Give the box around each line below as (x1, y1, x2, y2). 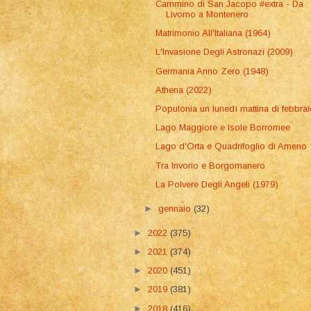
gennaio (158, 203, 194, 214)
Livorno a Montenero (166, 8, 249, 19)
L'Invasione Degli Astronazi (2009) (155, 47, 294, 58)
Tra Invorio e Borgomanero (155, 160, 266, 171)
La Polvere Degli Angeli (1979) (155, 178, 279, 190)
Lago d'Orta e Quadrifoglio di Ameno (155, 141, 308, 152)
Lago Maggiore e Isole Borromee (155, 122, 291, 133)
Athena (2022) (155, 84, 212, 95)
